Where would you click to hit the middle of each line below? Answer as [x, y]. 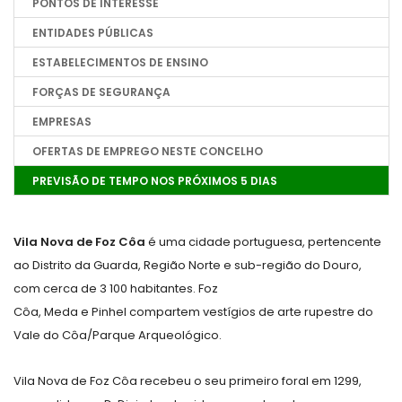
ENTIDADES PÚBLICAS [93, 33]
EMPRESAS [62, 122]
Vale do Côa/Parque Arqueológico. [118, 336]
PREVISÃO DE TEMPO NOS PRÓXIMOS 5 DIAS [155, 181]
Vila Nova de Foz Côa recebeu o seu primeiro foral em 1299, [188, 381]
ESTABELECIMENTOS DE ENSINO [120, 63]
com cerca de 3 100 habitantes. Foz [116, 289]
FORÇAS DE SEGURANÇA [101, 92]
